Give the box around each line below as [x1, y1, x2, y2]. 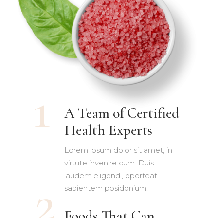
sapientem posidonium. [64, 183, 148, 193]
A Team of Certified [64, 104, 180, 122]
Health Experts [64, 121, 152, 139]
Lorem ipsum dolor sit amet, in [64, 145, 172, 155]
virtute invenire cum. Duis [64, 158, 154, 167]
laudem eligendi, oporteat [64, 170, 157, 180]
